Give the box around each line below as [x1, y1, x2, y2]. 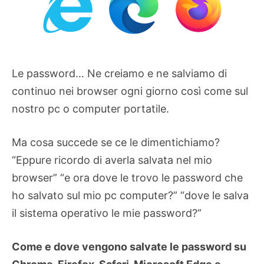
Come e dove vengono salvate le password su [12, 240, 246, 253]
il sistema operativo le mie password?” [12, 207, 202, 220]
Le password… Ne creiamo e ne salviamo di [12, 67, 227, 80]
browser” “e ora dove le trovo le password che [12, 171, 243, 184]
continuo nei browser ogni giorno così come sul [12, 85, 248, 98]
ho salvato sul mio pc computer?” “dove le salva [12, 189, 249, 202]
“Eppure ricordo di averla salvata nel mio [12, 154, 212, 167]
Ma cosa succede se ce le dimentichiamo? [12, 136, 220, 149]
